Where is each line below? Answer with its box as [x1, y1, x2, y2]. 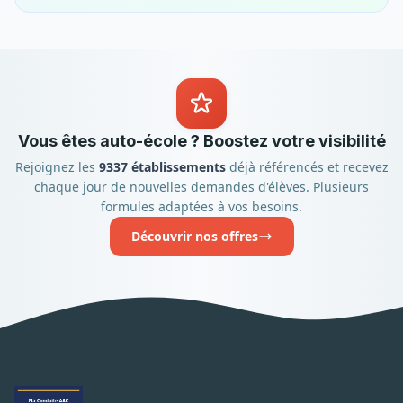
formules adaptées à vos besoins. [101, 197, 302, 215]
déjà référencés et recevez [225, 157, 389, 175]
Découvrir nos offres [130, 227, 258, 245]
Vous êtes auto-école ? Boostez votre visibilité [17, 130, 386, 150]
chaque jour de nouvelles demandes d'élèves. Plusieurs [34, 177, 369, 195]
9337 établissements [98, 157, 226, 175]
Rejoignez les [14, 157, 99, 175]
